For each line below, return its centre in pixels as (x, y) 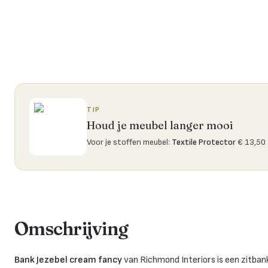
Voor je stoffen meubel (127, 142)
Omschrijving (71, 229)
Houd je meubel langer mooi (160, 125)
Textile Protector (204, 142)
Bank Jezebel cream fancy (68, 260)
